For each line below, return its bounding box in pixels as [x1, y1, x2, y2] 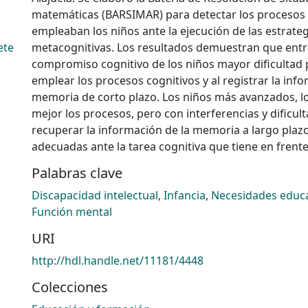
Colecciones [32, 277, 108, 296]
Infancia [164, 187, 206, 203]
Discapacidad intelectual [32, 187, 158, 203]
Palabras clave [32, 163, 122, 182]
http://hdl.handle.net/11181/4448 [32, 252, 203, 268]
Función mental [32, 203, 112, 219]
